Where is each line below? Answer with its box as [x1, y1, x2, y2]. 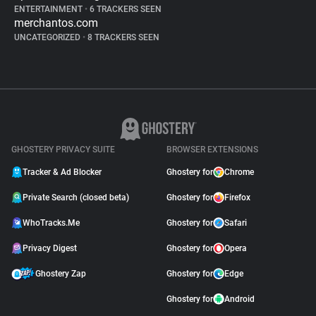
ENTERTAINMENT [14, 4, 85, 14]
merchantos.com [14, 16, 98, 30]
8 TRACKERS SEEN [85, 32, 159, 42]
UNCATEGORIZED [14, 32, 83, 42]
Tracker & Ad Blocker [23, 167, 102, 177]
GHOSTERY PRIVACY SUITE [11, 145, 115, 154]
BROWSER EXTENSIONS [166, 145, 258, 154]
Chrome [224, 167, 254, 177]
